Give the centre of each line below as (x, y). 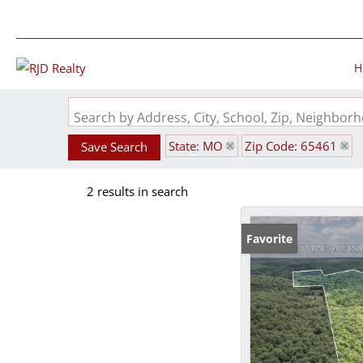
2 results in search (137, 191)
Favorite (269, 239)
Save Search (114, 147)
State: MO (196, 146)
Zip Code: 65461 (291, 146)
